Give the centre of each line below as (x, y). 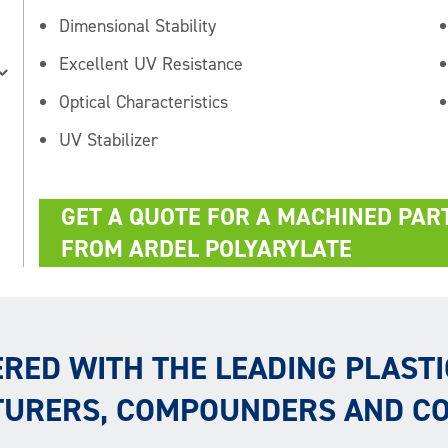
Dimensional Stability (137, 26)
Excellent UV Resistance (151, 64)
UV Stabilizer (108, 140)
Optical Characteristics (143, 102)
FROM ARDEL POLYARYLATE (206, 249)
